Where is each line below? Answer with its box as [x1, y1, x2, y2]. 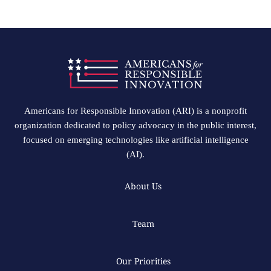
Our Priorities [116, 255, 171, 267]
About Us [125, 180, 162, 192]
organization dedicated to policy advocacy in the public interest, [15, 120, 256, 130]
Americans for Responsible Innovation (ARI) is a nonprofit [24, 106, 247, 116]
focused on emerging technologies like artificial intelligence [22, 135, 249, 145]
